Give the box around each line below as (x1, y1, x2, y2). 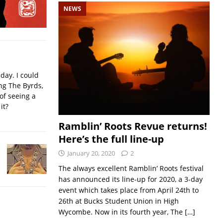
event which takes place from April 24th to (58, 185, 199, 195)
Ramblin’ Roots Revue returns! (58, 119, 207, 133)
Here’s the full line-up (58, 132, 164, 146)
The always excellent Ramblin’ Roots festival (58, 164, 204, 173)
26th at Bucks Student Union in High (58, 196, 179, 206)
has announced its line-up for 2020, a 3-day (58, 174, 203, 184)
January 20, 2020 (67, 149, 115, 158)
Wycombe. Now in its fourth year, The (58, 207, 185, 217)
